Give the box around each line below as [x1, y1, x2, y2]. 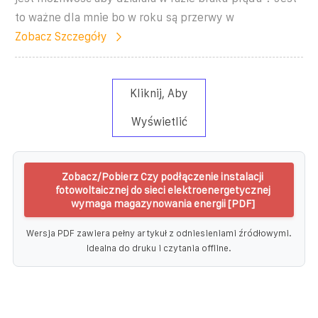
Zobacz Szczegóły [15, 30, 107, 43]
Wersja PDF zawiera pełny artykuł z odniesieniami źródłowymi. [26, 227, 292, 238]
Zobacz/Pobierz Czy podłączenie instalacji [62, 170, 263, 182]
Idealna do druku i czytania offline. [87, 242, 231, 253]
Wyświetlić [131, 115, 187, 128]
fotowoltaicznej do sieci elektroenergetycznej [55, 183, 270, 196]
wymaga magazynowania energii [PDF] [70, 197, 255, 209]
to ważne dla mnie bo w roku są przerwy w [15, 11, 234, 23]
